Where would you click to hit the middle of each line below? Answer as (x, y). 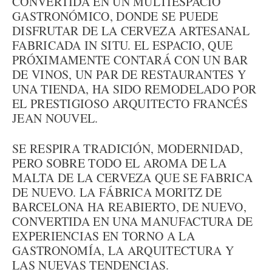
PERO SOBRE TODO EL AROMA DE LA (119, 163)
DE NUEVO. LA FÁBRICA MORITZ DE (117, 192)
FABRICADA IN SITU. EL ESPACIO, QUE (123, 45)
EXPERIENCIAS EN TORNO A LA (104, 236)
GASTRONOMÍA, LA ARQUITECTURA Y (123, 250)
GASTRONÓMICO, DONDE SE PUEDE (115, 16)
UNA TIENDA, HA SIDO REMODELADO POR (134, 89)
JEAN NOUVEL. (55, 118)
